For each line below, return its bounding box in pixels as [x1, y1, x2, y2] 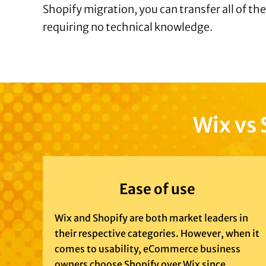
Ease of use [119, 180, 196, 199]
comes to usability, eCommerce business [55, 243, 240, 255]
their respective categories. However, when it [55, 227, 259, 240]
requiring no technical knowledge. [43, 20, 213, 34]
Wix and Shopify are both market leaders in [55, 212, 248, 224]
